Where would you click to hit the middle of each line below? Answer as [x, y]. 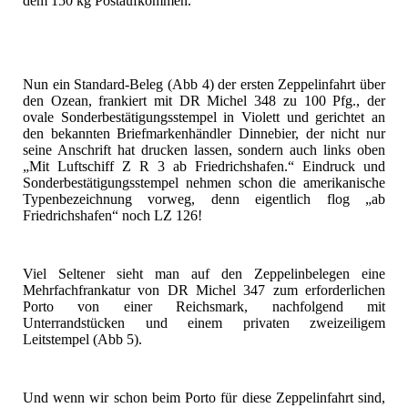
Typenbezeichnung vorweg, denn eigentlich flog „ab [204, 199]
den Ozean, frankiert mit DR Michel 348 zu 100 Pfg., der [204, 101]
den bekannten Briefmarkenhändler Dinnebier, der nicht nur [204, 134]
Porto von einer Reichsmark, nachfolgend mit [204, 307]
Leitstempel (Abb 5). [82, 340]
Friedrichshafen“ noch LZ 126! [112, 216]
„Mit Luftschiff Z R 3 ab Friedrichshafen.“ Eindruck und [204, 167]
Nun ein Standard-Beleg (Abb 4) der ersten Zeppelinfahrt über [204, 85]
